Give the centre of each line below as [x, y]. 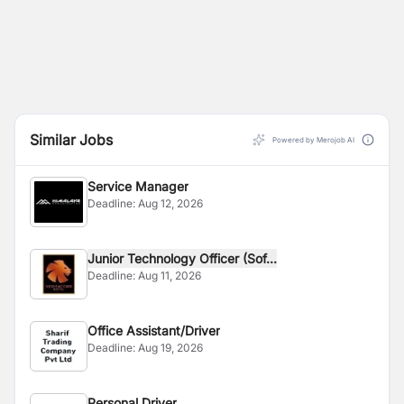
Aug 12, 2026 [170, 203]
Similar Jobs [71, 140]
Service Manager [138, 186]
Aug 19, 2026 [170, 348]
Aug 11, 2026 [170, 275]
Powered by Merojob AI [313, 140]
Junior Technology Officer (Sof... [182, 258]
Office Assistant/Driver [154, 331]
